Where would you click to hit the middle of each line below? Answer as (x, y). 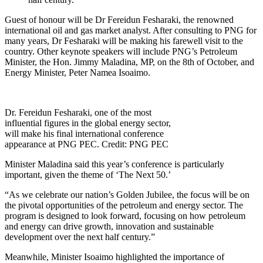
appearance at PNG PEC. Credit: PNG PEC (87, 144)
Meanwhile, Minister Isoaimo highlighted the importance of (114, 257)
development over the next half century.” (80, 237)
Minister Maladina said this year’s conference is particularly (114, 164)
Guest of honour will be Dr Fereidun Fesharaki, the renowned (119, 19)
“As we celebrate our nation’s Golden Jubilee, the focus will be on (127, 194)
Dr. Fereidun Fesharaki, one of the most (78, 112)
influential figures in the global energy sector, (88, 123)
